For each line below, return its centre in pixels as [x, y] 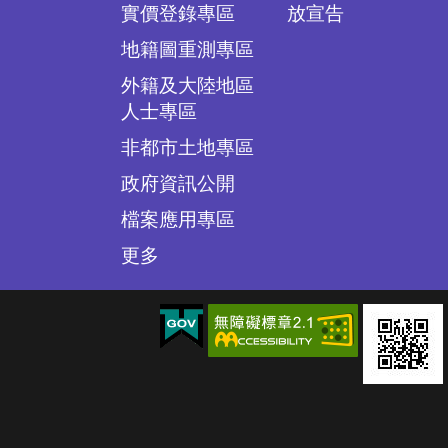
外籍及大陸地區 [187, 85]
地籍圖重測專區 [187, 49]
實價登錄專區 [178, 13]
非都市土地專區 [187, 147]
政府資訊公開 [178, 183]
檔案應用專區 [178, 219]
